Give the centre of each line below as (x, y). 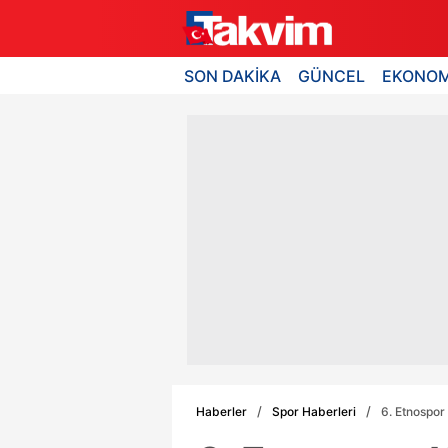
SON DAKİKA (232, 75)
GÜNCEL (332, 75)
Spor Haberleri (314, 411)
